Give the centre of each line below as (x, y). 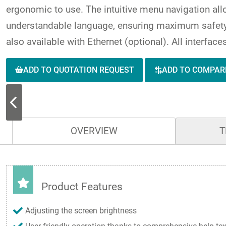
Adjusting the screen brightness (81, 211)
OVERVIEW (94, 131)
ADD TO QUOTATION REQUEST (78, 70)
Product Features (82, 187)
